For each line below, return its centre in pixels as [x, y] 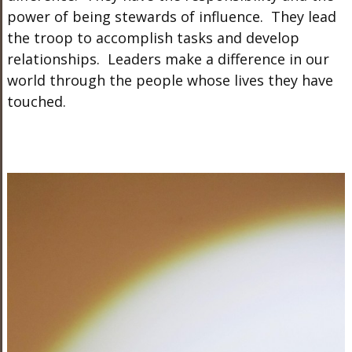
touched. [38, 102]
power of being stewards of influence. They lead [171, 17]
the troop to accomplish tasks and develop [153, 38]
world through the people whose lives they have [170, 81]
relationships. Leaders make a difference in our [168, 59]
